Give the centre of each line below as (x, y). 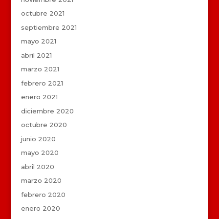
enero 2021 (39, 97)
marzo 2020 (41, 181)
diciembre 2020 (47, 111)
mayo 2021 (38, 41)
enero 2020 (40, 208)
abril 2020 (37, 166)
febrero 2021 (42, 83)
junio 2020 (38, 139)
